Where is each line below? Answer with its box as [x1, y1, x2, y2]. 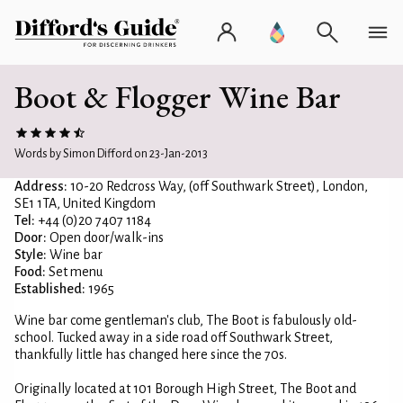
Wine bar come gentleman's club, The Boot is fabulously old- [14, 313, 357, 327]
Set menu [46, 264, 103, 279]
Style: [14, 247, 47, 262]
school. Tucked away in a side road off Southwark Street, [14, 330, 333, 345]
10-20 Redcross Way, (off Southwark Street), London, [67, 179, 368, 193]
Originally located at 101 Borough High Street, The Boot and [14, 381, 356, 396]
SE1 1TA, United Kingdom [14, 196, 156, 210]
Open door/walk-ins [47, 230, 164, 245]
